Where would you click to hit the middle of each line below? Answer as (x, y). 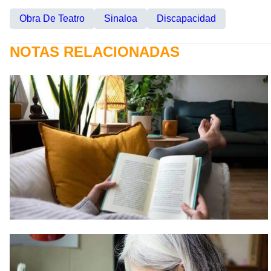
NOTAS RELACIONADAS (95, 51)
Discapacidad (186, 18)
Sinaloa (121, 18)
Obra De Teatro (52, 18)
